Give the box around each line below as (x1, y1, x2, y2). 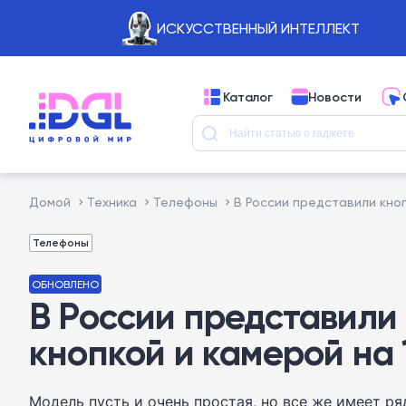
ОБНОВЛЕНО (32, 277, 99, 291)
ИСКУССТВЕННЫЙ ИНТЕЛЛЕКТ (156, 19, 360, 37)
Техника (87, 194, 137, 209)
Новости (308, 88, 362, 105)
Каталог (223, 88, 273, 105)
